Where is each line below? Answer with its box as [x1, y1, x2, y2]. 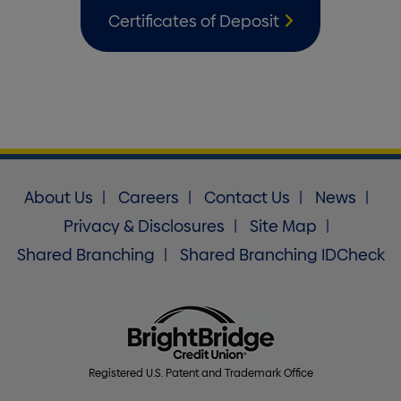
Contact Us [203, 187, 290, 208]
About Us [23, 187, 93, 208]
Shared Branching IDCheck [179, 244, 385, 265]
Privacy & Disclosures [63, 216, 225, 236]
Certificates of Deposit [107, 11, 279, 31]
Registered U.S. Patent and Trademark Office [88, 366, 313, 380]
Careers [117, 187, 179, 208]
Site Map [249, 216, 317, 236]
